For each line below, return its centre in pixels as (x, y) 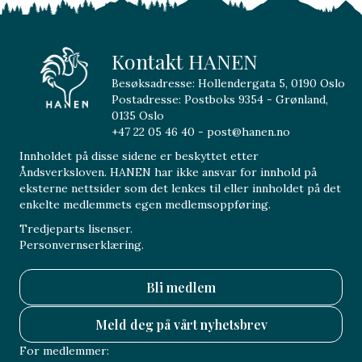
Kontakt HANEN (185, 61)
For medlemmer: (64, 350)
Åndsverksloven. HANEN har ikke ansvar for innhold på (168, 172)
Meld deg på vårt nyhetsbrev (181, 324)
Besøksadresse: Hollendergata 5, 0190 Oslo (229, 83)
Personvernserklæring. (82, 244)
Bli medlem (181, 287)
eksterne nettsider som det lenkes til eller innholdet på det (180, 188)
